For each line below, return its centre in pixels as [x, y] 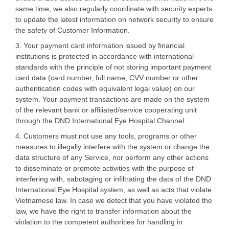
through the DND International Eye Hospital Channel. [101, 120]
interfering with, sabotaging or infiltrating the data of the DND [113, 179]
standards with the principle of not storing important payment [113, 67]
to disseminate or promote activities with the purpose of [105, 168]
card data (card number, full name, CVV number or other [107, 77]
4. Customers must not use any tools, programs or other [106, 136]
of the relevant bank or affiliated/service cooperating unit [106, 110]
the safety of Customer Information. [73, 30]
